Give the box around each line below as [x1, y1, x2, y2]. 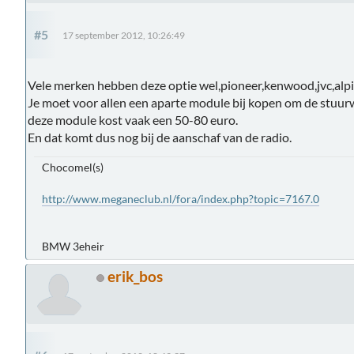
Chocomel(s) [42, 160, 104, 174]
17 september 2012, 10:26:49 [62, 29, 185, 40]
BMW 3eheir [42, 239, 104, 253]
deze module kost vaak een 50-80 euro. [28, 111, 238, 127]
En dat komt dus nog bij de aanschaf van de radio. [28, 129, 292, 145]
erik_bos [107, 266, 163, 285]
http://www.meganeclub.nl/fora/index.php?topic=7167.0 [42, 191, 319, 205]
